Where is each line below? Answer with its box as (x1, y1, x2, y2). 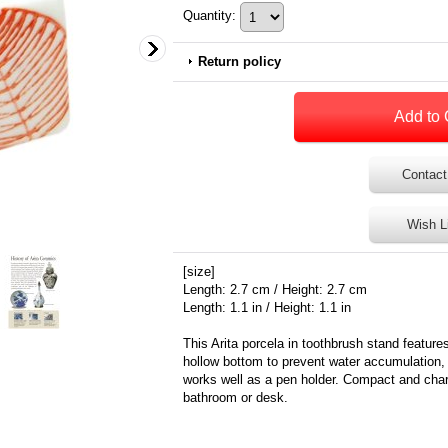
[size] (183, 264, 215, 279)
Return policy (198, 54, 281, 69)
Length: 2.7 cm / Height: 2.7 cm (183, 282, 367, 297)
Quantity (183, 8, 232, 24)
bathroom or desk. (183, 390, 288, 405)
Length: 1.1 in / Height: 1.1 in (183, 300, 351, 315)
